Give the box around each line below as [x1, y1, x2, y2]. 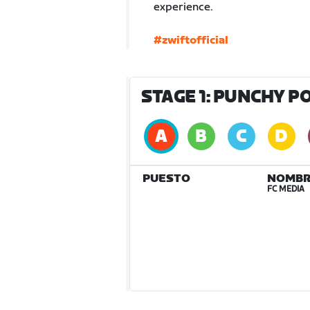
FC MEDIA [266, 184, 304, 194]
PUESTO [142, 172, 190, 185]
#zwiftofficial [153, 34, 228, 47]
